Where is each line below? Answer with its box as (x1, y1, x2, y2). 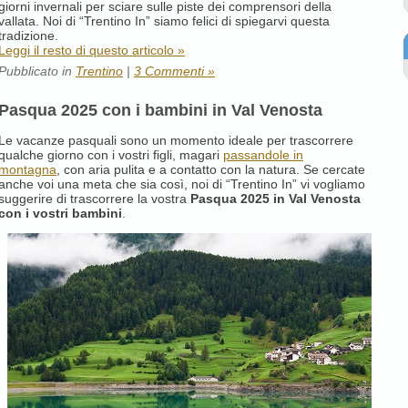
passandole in (223, 147, 303, 162)
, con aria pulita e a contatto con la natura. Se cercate (56, 161, 365, 177)
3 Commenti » (134, 63, 215, 78)
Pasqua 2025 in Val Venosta (190, 190, 361, 206)
